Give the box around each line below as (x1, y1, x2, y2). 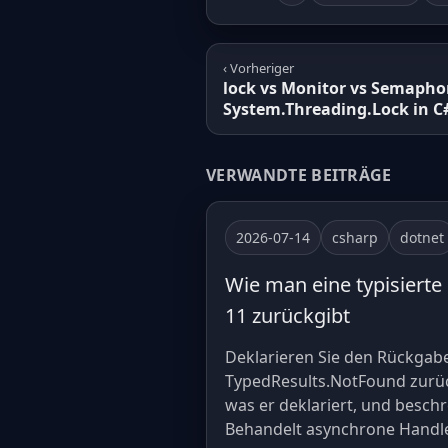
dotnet (400, 228, 444, 248)
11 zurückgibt (225, 302, 350, 330)
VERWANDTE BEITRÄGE (206, 164, 392, 187)
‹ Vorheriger (223, 59, 294, 78)
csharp (332, 228, 378, 248)
